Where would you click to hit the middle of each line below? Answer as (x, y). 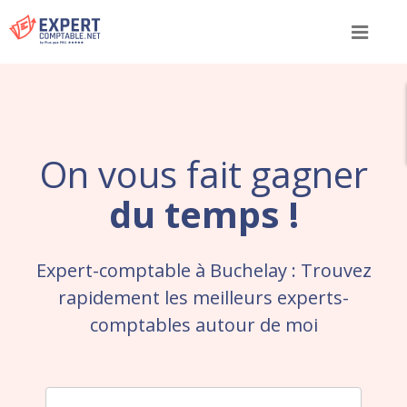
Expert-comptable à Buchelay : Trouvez (203, 270)
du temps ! (203, 214)
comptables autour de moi (203, 325)
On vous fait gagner (203, 174)
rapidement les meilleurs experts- (203, 298)
